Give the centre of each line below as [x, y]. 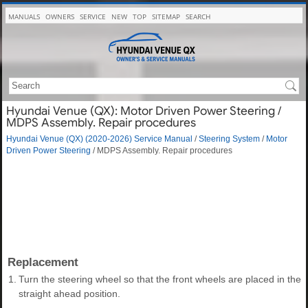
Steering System [229, 138]
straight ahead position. [69, 293]
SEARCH [198, 16]
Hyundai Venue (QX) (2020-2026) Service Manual [99, 138]
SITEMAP [166, 16]
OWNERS [60, 16]
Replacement [43, 262]
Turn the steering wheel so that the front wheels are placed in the [160, 279]
